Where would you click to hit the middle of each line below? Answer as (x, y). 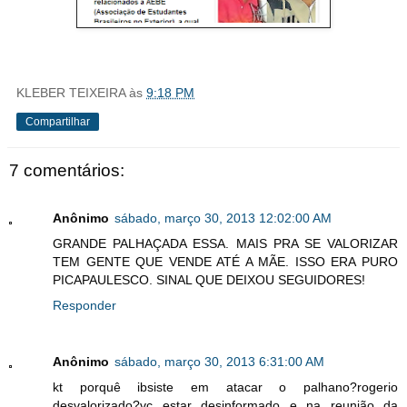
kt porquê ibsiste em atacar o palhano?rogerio (225, 387)
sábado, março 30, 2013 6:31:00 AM (219, 361)
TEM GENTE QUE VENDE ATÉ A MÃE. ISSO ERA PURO (225, 261)
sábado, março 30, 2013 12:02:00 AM (223, 218)
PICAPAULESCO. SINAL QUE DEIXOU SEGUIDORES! (209, 279)
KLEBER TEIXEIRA (71, 93)
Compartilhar (58, 122)
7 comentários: (67, 171)
